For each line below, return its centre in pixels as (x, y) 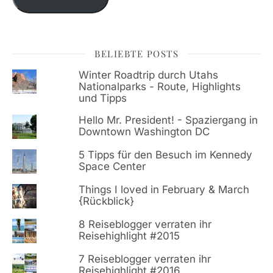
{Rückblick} (106, 201)
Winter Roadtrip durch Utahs (148, 75)
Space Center (112, 166)
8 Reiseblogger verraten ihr (145, 224)
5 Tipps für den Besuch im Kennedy (165, 154)
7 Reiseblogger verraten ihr (144, 259)
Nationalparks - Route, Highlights (159, 86)
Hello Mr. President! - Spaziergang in (168, 120)
